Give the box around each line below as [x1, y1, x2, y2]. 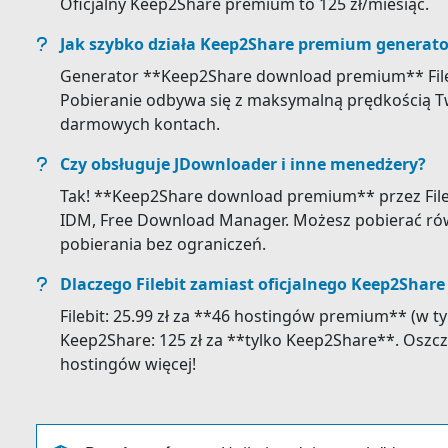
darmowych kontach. [60, 113, 220, 135]
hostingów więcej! [60, 353, 196, 375]
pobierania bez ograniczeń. [60, 233, 266, 255]
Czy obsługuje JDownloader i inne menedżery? [60, 153, 426, 175]
